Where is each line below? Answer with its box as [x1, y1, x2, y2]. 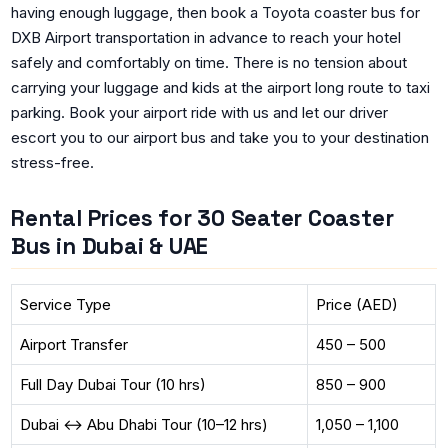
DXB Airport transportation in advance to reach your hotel [11, 27, 402, 47]
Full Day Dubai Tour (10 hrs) [19, 375, 206, 395]
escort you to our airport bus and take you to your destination [11, 127, 430, 147]
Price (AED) [315, 295, 398, 315]
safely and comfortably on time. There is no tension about [11, 52, 408, 72]
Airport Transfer [19, 335, 128, 355]
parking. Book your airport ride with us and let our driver [11, 102, 389, 122]
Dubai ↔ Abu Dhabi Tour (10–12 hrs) [19, 415, 268, 435]
